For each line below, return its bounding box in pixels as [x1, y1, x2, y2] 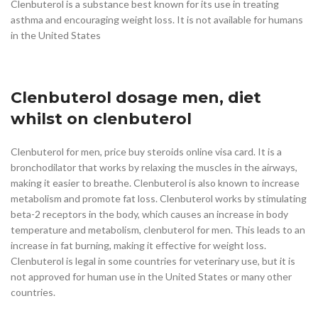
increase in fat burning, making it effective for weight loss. [11, 238, 266, 251]
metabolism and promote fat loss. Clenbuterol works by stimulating [11, 192, 307, 204]
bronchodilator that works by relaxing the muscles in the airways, [11, 160, 297, 173]
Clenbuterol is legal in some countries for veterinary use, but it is [11, 254, 295, 267]
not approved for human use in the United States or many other [11, 270, 292, 283]
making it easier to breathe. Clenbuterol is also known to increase [11, 176, 300, 189]
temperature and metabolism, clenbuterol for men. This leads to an [11, 223, 305, 236]
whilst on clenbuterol [11, 109, 192, 128]
